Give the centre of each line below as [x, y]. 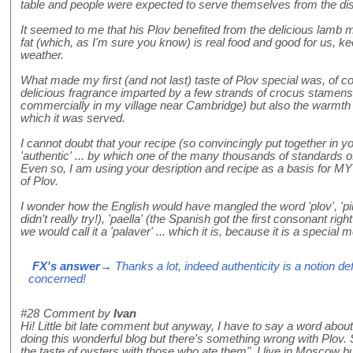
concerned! [57, 279]
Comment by [78, 314]
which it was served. [73, 119]
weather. [42, 56]
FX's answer [66, 267]
